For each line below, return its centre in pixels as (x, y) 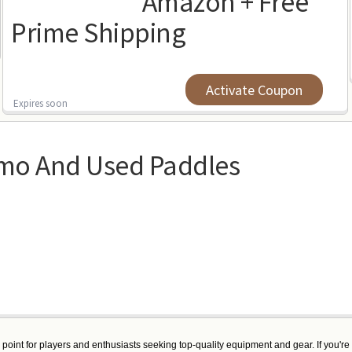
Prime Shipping (99, 31)
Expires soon (41, 103)
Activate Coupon (254, 90)
